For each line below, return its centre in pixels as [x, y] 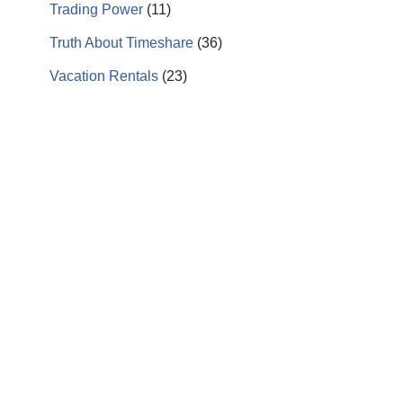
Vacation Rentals [104, 76]
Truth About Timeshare [121, 43]
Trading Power [96, 9]
